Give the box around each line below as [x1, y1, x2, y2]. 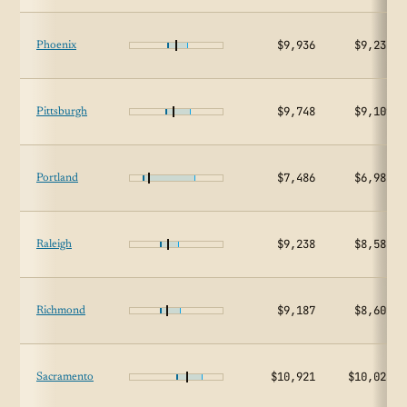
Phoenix [36, 40, 76, 51]
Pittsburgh [36, 106, 87, 117]
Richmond [36, 305, 85, 316]
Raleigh [36, 239, 72, 250]
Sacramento [36, 372, 94, 382]
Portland [36, 173, 78, 184]
